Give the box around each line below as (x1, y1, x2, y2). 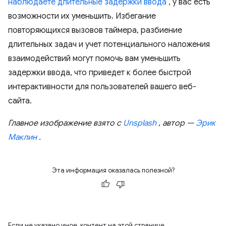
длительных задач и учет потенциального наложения (8, 39, 210, 50)
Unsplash (123, 118, 156, 129)
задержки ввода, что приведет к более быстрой (8, 68, 191, 78)
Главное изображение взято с (8, 118, 123, 129)
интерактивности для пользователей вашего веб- (8, 82, 196, 92)
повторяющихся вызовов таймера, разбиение (8, 25, 182, 36)
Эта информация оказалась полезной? (51, 166, 175, 175)
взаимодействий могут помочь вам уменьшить (8, 53, 181, 64)
